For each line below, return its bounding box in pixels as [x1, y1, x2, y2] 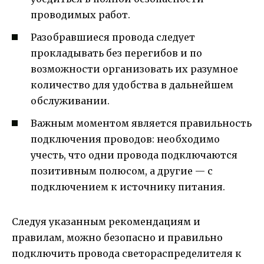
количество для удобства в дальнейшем [31, 79, 233, 91]
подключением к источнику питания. [31, 181, 225, 193]
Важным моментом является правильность [31, 117, 252, 130]
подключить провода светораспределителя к [12, 247, 242, 260]
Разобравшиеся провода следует [31, 31, 195, 44]
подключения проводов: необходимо [31, 133, 220, 146]
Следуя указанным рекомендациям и [12, 216, 200, 228]
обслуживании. [31, 95, 110, 107]
